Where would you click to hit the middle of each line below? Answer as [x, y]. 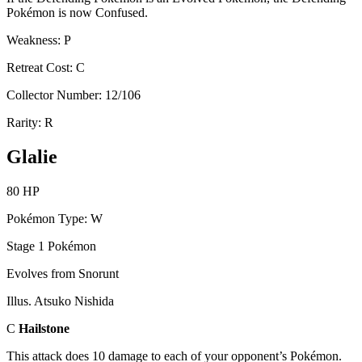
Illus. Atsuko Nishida [60, 301]
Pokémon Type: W [55, 218]
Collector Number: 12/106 [74, 95]
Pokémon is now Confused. [77, 12]
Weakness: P [39, 40]
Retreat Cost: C [46, 67]
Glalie [32, 156]
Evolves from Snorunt [63, 273]
